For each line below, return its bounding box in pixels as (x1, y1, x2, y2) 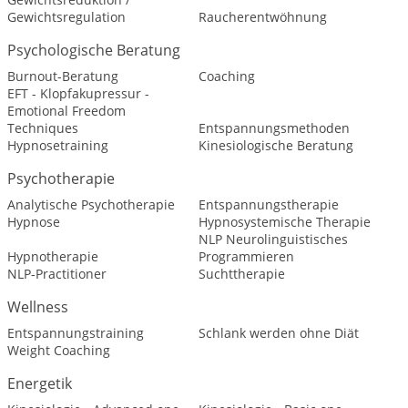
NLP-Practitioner (7, 265, 107, 282)
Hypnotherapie (7, 248, 98, 265)
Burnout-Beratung (7, 67, 118, 85)
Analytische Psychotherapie (7, 196, 175, 213)
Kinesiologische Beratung (198, 137, 353, 154)
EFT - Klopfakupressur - (7, 85, 149, 102)
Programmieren (198, 248, 294, 265)
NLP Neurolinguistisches (198, 230, 348, 248)
